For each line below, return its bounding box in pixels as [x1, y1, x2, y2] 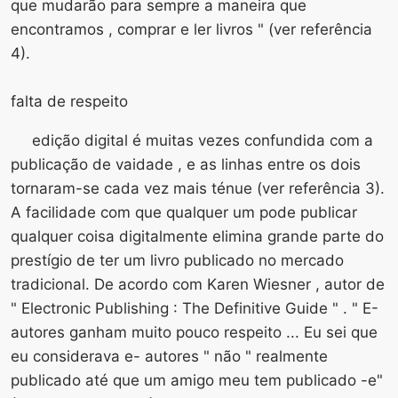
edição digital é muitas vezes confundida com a [32, 131, 373, 149]
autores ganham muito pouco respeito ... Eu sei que [11, 322, 378, 341]
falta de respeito [11, 92, 128, 110]
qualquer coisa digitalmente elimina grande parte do [11, 227, 384, 245]
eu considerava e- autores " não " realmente [11, 346, 328, 365]
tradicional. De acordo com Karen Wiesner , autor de [11, 275, 385, 293]
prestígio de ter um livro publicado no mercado [11, 251, 344, 269]
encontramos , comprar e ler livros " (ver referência [11, 20, 372, 38]
